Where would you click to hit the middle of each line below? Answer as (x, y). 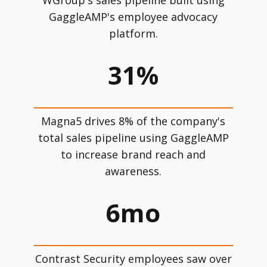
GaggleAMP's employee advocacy (133, 16)
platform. (133, 33)
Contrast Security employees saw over (133, 258)
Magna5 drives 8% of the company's (133, 121)
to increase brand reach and (133, 154)
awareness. (133, 171)
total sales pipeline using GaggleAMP (133, 137)
